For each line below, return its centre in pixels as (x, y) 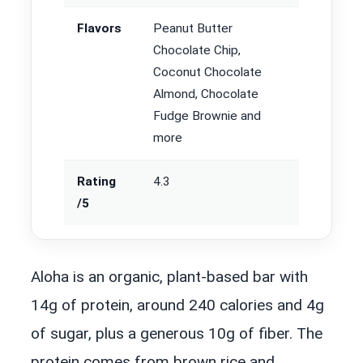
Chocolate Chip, (197, 51)
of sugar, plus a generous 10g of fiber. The (177, 334)
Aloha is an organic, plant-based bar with (169, 277)
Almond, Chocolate (206, 94)
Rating (96, 182)
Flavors (99, 29)
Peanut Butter (193, 29)
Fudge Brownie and (207, 116)
